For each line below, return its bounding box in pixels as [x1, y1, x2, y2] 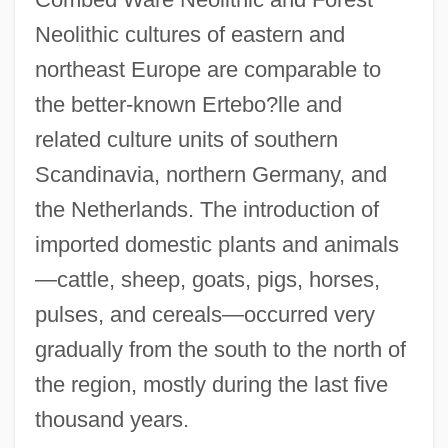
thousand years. [34, 407, 189, 433]
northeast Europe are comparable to [34, 57, 381, 83]
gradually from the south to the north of [34, 337, 406, 363]
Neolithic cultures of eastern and [34, 22, 345, 48]
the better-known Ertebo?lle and [34, 92, 342, 118]
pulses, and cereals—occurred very [34, 302, 375, 328]
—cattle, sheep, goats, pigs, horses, [34, 267, 380, 293]
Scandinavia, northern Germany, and [34, 162, 387, 188]
